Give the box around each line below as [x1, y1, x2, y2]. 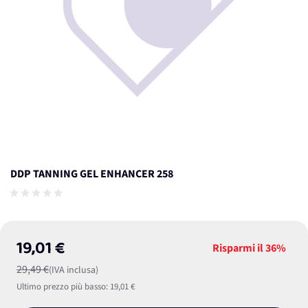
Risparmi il [212, 241, 265, 256]
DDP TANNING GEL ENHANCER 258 [10, 166, 173, 181]
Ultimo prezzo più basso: [16, 280, 108, 293]
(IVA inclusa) [49, 263, 98, 277]
